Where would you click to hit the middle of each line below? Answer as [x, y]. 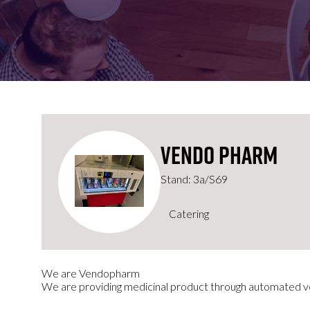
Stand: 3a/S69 [194, 179]
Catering [189, 214]
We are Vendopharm [91, 273]
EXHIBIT [247, 22]
